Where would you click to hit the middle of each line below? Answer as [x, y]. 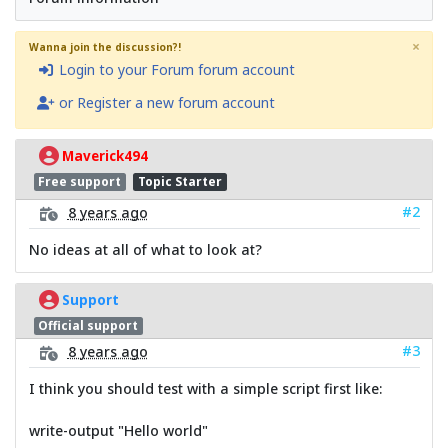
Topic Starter [179, 182]
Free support [80, 182]
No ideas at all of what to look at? [145, 249]
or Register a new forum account [164, 103]
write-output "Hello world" [118, 431]
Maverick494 [103, 155]
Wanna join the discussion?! [104, 46]
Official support [88, 325]
